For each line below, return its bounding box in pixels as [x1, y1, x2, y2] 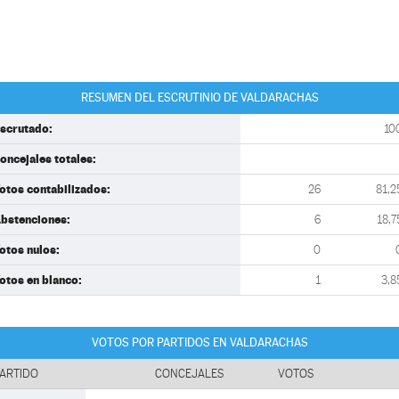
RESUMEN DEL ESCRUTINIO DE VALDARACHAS [80, 91, 319, 104]
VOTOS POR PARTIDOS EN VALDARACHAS [91, 336, 308, 349]
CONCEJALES [155, 367, 224, 380]
